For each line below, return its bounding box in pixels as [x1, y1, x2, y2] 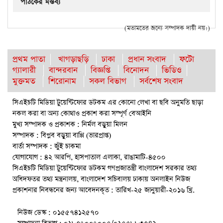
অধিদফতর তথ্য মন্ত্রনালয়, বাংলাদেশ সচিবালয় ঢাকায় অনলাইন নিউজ [12, 174, 190, 185]
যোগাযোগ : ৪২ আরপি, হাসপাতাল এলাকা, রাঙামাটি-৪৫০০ [12, 152, 166, 163]
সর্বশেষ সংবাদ [139, 76, 183, 88]
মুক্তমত [12, 76, 35, 88]
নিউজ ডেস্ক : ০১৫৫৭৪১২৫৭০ [17, 208, 99, 218]
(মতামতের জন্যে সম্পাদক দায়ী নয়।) [124, 24, 210, 33]
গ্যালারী [12, 65, 36, 77]
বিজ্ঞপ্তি [91, 65, 111, 77]
